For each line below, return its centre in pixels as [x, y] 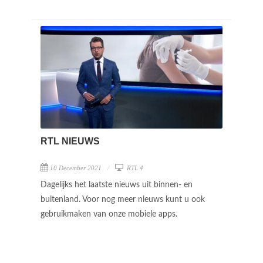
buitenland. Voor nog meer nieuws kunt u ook [123, 199]
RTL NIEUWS [70, 141]
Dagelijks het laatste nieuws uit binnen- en [117, 185]
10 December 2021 [76, 168]
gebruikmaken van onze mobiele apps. [110, 214]
